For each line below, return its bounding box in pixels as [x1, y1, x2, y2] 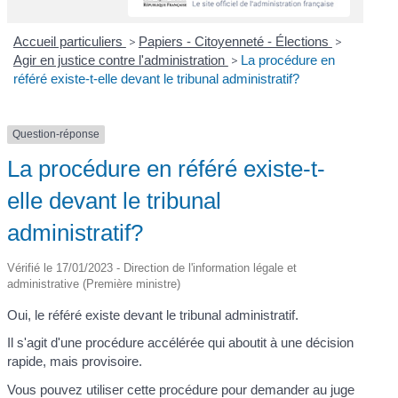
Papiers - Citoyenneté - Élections [138, 34, 332, 50]
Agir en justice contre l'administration [12, 52, 228, 68]
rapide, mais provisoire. [7, 354, 143, 370]
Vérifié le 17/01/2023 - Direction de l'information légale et [7, 260, 298, 275]
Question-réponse [12, 128, 100, 141]
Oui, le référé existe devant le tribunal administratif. [7, 306, 299, 322]
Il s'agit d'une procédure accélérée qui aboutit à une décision [7, 335, 354, 351]
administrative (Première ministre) [7, 276, 181, 291]
